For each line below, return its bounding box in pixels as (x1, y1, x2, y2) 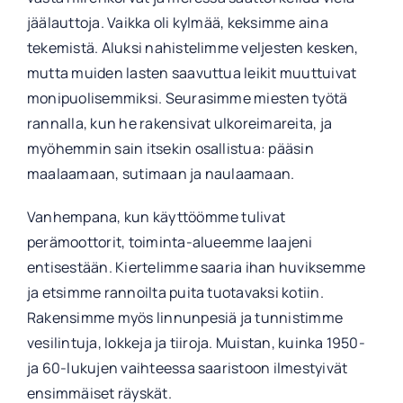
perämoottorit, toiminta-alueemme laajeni (26, 231, 313, 252)
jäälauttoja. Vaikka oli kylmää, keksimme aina (26, 12, 328, 32)
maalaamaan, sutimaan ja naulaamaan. (26, 163, 295, 184)
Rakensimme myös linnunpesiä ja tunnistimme (26, 307, 344, 327)
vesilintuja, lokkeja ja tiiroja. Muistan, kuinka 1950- (26, 332, 365, 353)
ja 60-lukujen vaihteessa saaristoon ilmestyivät (26, 357, 348, 378)
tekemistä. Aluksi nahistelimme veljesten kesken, (26, 37, 359, 58)
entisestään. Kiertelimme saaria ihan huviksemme (26, 256, 366, 277)
